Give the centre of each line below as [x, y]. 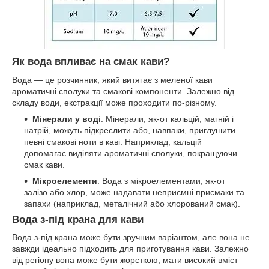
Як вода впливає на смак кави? [91, 61]
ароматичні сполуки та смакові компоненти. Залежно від [123, 91]
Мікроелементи [65, 180]
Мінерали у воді [67, 119]
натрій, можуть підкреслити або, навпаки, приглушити [130, 130]
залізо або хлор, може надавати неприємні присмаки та [134, 192]
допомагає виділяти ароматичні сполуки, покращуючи [131, 153]
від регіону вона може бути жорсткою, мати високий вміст [125, 260]
